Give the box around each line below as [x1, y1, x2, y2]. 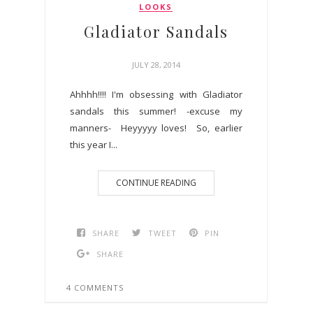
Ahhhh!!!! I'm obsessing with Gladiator [70, 88, 242, 101]
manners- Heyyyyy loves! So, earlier [70, 122, 242, 135]
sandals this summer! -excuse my [70, 105, 242, 118]
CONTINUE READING [115, 177, 196, 189]
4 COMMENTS [66, 282, 124, 293]
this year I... [70, 138, 117, 152]
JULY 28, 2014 [131, 59, 180, 71]
